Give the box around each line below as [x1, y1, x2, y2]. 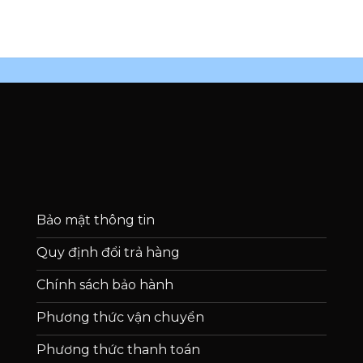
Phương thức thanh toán [36, 341, 200, 357]
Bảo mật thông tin [36, 211, 155, 228]
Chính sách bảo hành [36, 276, 173, 293]
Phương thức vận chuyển [36, 309, 204, 325]
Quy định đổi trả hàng [36, 244, 180, 260]
